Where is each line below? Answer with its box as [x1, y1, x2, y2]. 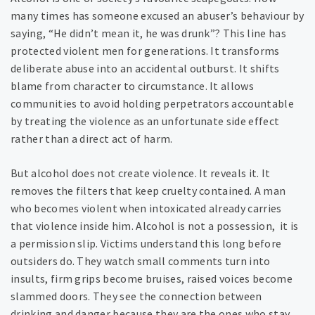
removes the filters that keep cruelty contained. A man [11, 184, 286, 198]
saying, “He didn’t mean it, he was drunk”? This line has [11, 26, 286, 41]
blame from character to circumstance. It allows [11, 79, 255, 94]
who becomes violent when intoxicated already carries [11, 201, 282, 216]
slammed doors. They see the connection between [11, 289, 262, 304]
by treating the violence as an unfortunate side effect [11, 114, 280, 129]
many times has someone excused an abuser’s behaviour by [11, 8, 304, 23]
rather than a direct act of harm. [11, 131, 173, 146]
